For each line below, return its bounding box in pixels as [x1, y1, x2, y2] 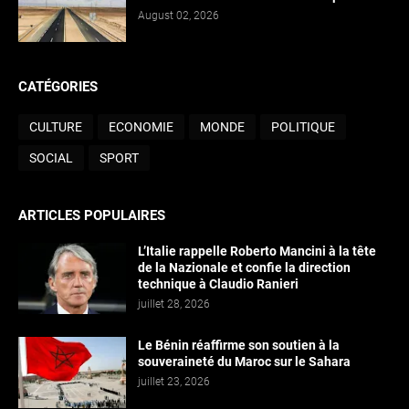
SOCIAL [29, 150, 73, 165]
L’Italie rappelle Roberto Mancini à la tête [138, 244, 376, 259]
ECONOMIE [109, 119, 173, 134]
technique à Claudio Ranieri [138, 277, 299, 292]
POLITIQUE [271, 119, 335, 134]
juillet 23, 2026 [138, 375, 210, 389]
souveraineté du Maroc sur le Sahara [138, 354, 351, 370]
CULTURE [29, 119, 82, 134]
